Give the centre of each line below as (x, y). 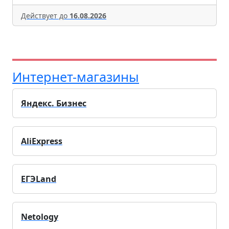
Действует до (45, 16)
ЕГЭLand (39, 179)
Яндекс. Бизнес (54, 104)
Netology (40, 217)
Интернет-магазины (76, 77)
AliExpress (42, 141)
